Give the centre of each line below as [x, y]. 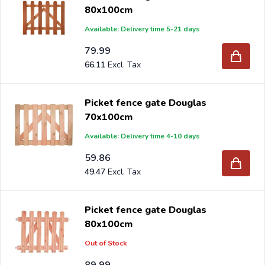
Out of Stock [106, 243]
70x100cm [109, 117]
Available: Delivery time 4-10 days [143, 136]
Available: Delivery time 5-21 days [143, 29]
